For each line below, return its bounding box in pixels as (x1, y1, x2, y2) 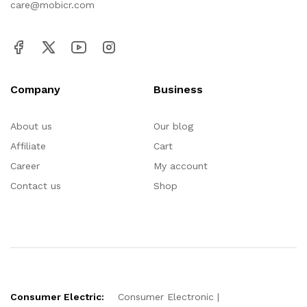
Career (10, 160, 40, 171)
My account (153, 160, 208, 171)
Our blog (153, 120, 193, 132)
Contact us (10, 180, 61, 191)
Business (153, 82, 203, 96)
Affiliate (10, 140, 46, 151)
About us (10, 120, 52, 132)
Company (10, 82, 60, 96)
